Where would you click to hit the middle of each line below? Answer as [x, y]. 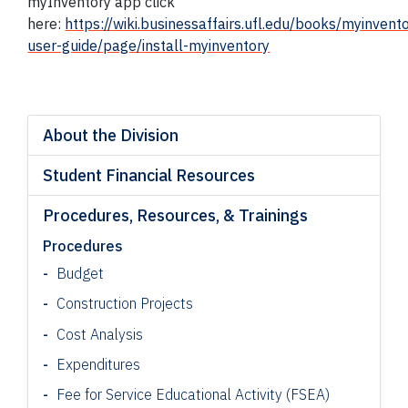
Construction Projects [125, 304]
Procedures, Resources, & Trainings [176, 216]
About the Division [111, 136]
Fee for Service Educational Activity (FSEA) [194, 395]
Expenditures [99, 364]
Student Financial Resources [149, 176]
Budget [81, 274]
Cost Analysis [100, 334]
